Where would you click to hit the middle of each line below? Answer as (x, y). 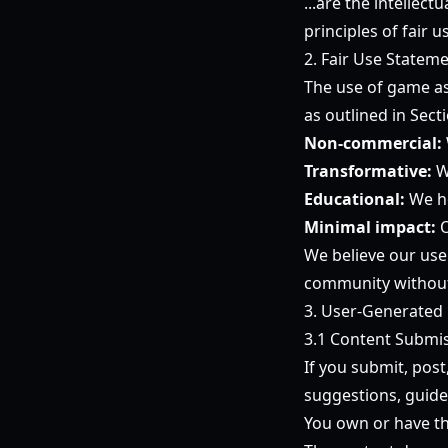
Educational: (354, 199)
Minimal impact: (370, 227)
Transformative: (368, 171)
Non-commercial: (373, 143)
